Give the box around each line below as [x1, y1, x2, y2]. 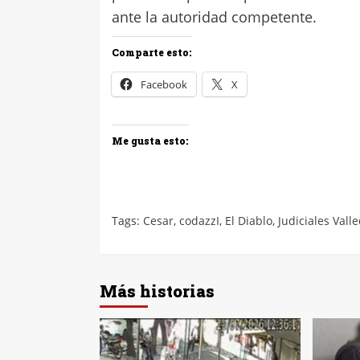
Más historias [100, 280, 215, 302]
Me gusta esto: [112, 134, 189, 148]
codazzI [179, 213, 219, 229]
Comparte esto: [112, 46, 192, 59]
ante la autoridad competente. [112, 7, 317, 27]
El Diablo [225, 213, 272, 229]
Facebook [141, 77, 187, 92]
